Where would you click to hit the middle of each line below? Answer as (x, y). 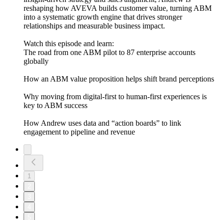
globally (36, 61)
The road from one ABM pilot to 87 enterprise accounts (110, 53)
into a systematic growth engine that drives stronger (103, 17)
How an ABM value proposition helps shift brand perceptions (119, 79)
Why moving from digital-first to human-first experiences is (115, 97)
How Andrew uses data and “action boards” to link (102, 123)
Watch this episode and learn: (69, 44)
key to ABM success (55, 106)
